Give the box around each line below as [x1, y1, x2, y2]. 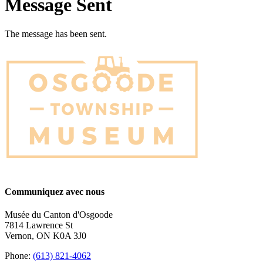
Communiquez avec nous [5, 187, 104, 197]
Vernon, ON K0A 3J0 [5, 231, 86, 241]
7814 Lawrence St [5, 220, 73, 231]
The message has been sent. [5, 28, 107, 39]
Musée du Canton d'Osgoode [5, 210, 113, 220]
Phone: [5, 251, 33, 261]
